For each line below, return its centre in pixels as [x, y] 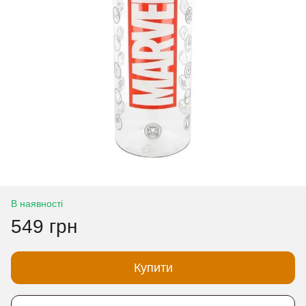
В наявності [37, 204]
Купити [153, 268]
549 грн [44, 226]
